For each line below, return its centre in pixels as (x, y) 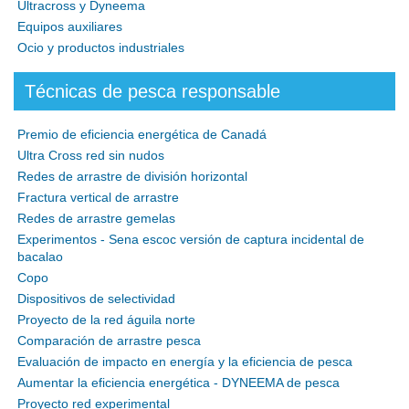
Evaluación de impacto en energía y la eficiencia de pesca (185, 362)
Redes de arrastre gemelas (96, 218)
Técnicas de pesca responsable (152, 91)
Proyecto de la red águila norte (106, 320)
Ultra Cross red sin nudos (91, 155)
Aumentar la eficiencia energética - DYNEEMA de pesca (178, 383)
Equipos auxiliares (70, 26)
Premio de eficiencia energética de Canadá (142, 134)
